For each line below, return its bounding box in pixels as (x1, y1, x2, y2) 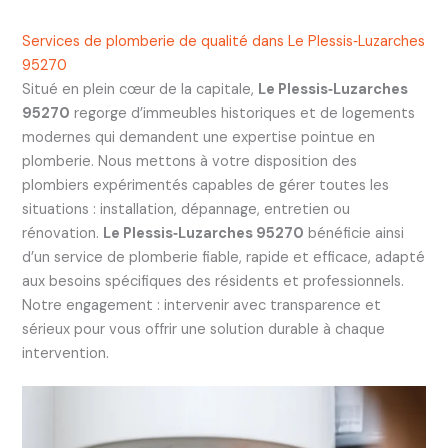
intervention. (21, 343, 109, 363)
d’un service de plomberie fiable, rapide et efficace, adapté (21, 247, 425, 267)
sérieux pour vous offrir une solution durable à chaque (21, 319, 385, 339)
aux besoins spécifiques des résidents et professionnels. (21, 271, 404, 291)
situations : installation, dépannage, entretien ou (21, 199, 350, 219)
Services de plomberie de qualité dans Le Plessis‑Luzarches (21, 31, 425, 51)
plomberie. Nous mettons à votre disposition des (21, 151, 357, 171)
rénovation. (21, 223, 103, 243)
